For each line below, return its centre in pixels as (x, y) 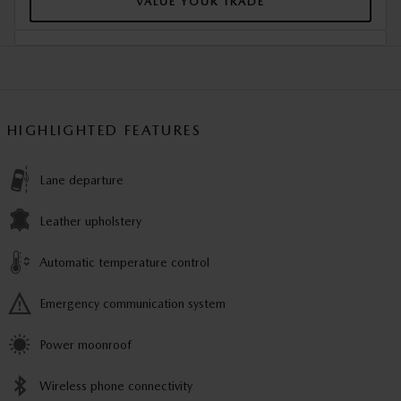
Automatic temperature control (124, 263)
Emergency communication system (132, 304)
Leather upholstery (90, 222)
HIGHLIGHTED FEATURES (104, 131)
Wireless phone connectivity (116, 386)
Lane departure (81, 180)
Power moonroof (85, 345)
